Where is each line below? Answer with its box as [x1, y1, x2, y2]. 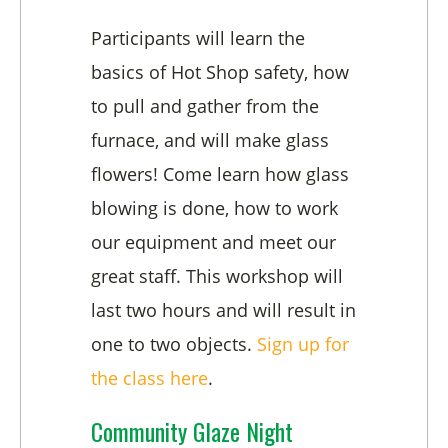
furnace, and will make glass [91, 128, 329, 153]
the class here [91, 366, 208, 391]
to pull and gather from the [91, 94, 319, 119]
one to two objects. [91, 332, 257, 357]
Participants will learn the [91, 26, 305, 51]
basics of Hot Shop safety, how [91, 60, 349, 85]
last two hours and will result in [91, 298, 356, 323]
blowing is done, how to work [91, 196, 338, 221]
